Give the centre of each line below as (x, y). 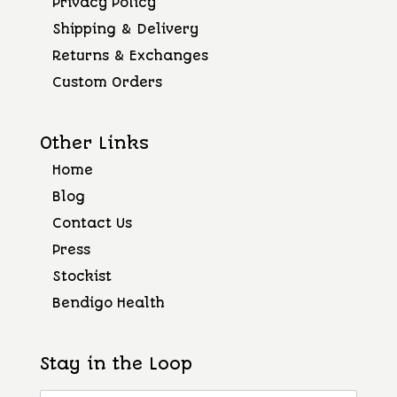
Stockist (82, 277)
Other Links (94, 144)
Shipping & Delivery (125, 29)
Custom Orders (107, 82)
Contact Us (92, 224)
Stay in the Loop (116, 364)
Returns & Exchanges (130, 56)
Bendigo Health (108, 304)
